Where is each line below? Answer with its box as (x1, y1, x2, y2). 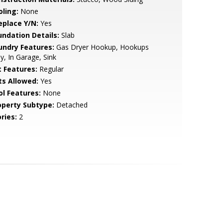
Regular (37, 64, 64, 74)
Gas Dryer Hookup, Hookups (54, 42, 149, 52)
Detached (54, 100, 88, 110)
